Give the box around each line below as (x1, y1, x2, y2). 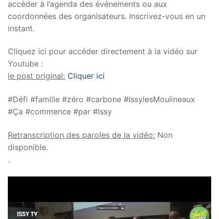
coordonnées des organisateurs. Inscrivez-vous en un (8, 11, 205, 21)
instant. (8, 23, 35, 33)
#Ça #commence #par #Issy (8, 107, 112, 117)
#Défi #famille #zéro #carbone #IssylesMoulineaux (8, 94, 195, 105)
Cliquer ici (67, 71, 105, 81)
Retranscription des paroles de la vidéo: (8, 130, 155, 140)
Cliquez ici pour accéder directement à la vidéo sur (8, 46, 197, 57)
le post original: (8, 71, 65, 81)
